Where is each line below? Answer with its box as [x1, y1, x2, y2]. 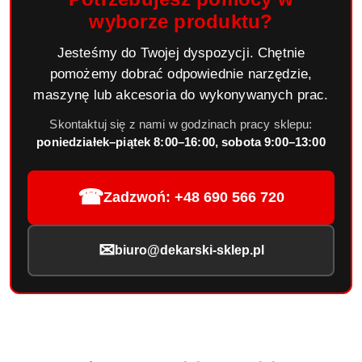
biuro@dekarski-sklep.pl [114, 242, 264, 257]
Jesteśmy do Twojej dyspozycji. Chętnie [57, 44, 305, 61]
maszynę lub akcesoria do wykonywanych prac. [33, 86, 329, 103]
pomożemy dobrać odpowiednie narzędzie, [49, 65, 313, 82]
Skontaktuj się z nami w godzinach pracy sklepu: [49, 116, 313, 131]
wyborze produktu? [89, 10, 273, 32]
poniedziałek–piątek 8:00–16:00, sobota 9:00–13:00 [36, 134, 326, 149]
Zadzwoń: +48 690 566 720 [103, 189, 284, 206]
